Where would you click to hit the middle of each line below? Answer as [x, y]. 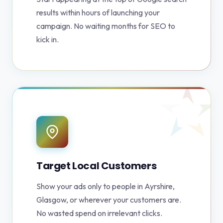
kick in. [48, 40]
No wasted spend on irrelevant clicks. [99, 213]
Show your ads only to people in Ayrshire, [106, 186]
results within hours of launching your [98, 13]
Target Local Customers [97, 166]
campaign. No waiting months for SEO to [106, 26]
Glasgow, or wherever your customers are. [109, 200]
